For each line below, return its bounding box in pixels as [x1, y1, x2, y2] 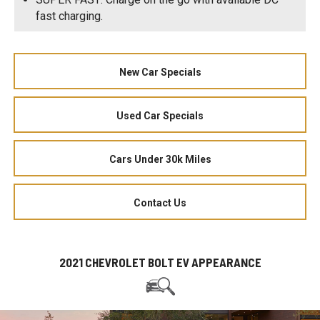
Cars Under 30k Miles [109, 153, 211, 165]
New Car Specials [119, 66, 201, 78]
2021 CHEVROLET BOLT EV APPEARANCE [59, 254, 261, 269]
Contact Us [134, 196, 186, 209]
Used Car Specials [116, 109, 204, 121]
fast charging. [36, 9, 103, 23]
